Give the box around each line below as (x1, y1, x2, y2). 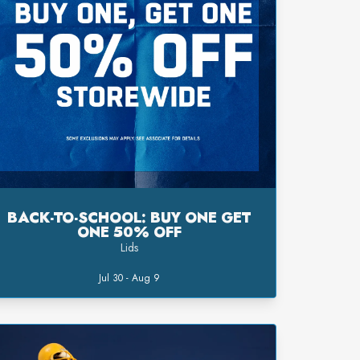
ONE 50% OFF (76, 222, 182, 243)
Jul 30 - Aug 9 (98, 271, 160, 286)
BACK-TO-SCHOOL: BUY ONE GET (7, 207, 252, 229)
